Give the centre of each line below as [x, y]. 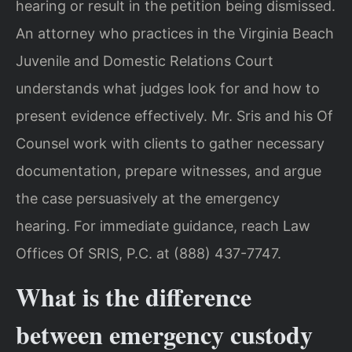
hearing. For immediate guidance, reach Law [163, 225]
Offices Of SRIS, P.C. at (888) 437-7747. [148, 253]
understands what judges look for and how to [168, 88]
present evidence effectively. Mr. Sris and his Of [174, 115]
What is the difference [134, 297]
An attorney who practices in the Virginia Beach [175, 33]
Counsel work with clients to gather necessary [170, 143]
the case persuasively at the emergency [148, 198]
